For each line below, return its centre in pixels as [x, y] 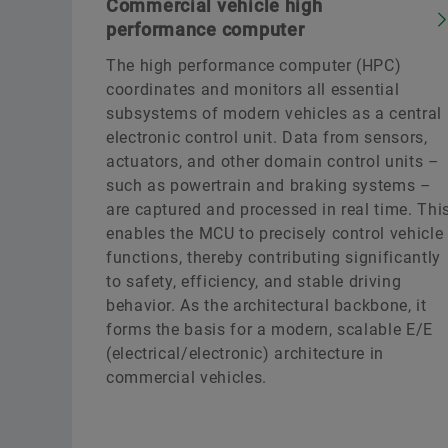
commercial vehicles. [186, 377]
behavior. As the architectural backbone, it [266, 305]
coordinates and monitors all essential [253, 89]
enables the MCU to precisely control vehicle [275, 233]
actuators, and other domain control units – [273, 161]
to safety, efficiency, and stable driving [254, 281]
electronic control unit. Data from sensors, [267, 137]
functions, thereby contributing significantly [273, 257]
